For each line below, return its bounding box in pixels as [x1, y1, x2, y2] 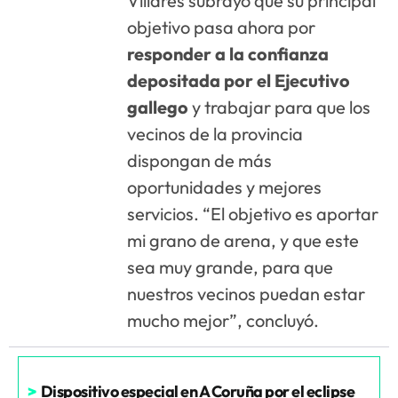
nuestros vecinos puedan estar [127, 282, 366, 305]
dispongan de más [127, 148, 273, 171]
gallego [127, 95, 189, 118]
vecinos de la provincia [127, 122, 304, 145]
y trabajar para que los [188, 95, 371, 118]
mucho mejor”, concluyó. [127, 308, 320, 331]
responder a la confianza [127, 42, 330, 65]
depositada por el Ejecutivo [127, 68, 351, 92]
